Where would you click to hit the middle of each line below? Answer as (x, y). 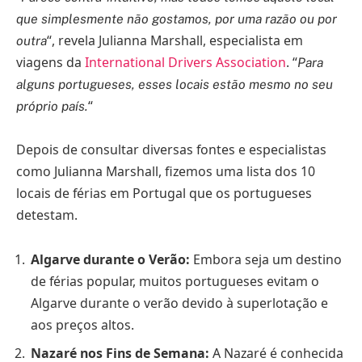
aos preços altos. (82, 325)
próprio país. (52, 106)
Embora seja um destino (266, 260)
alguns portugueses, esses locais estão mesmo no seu (175, 84)
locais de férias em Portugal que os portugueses (164, 193)
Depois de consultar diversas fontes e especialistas (171, 149)
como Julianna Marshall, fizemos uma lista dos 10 (166, 171)
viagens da (51, 62)
